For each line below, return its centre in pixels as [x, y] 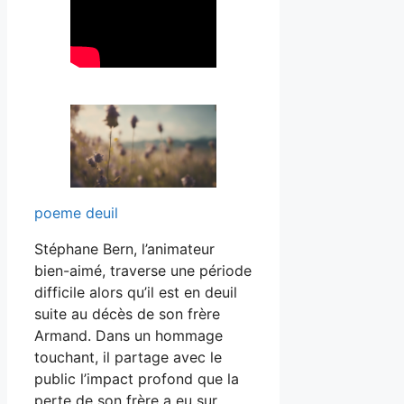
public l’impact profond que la [137, 379]
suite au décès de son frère [127, 314]
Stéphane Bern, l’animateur [124, 249]
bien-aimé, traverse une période [143, 271]
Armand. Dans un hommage [129, 336]
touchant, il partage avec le [128, 358]
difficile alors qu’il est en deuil [136, 293]
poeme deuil [76, 213]
